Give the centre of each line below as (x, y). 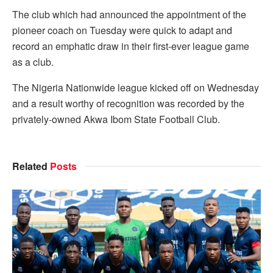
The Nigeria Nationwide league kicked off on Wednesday (136, 87)
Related (30, 166)
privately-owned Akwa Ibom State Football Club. (116, 119)
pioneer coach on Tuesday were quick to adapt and (122, 30)
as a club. (33, 62)
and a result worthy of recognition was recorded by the (128, 103)
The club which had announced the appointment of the (129, 14)
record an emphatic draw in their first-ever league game (131, 46)
